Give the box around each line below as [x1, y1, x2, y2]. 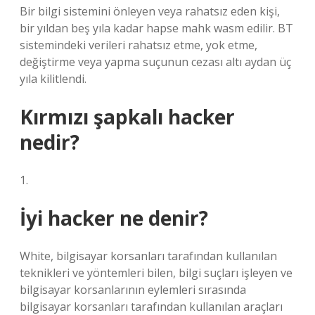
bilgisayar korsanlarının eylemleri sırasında [20, 282, 246, 297]
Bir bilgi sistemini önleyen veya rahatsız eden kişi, [20, 4, 280, 19]
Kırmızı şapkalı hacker [20, 103, 235, 130]
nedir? [20, 129, 79, 155]
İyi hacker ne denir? [20, 205, 208, 231]
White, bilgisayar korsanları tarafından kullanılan [20, 248, 277, 264]
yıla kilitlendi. [20, 71, 86, 86]
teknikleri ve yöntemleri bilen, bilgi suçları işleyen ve [20, 265, 292, 281]
